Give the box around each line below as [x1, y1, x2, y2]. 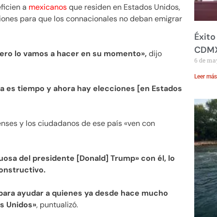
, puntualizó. [36, 199, 78, 210]
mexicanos [29, 1, 67, 12]
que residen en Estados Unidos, [69, 1, 180, 12]
